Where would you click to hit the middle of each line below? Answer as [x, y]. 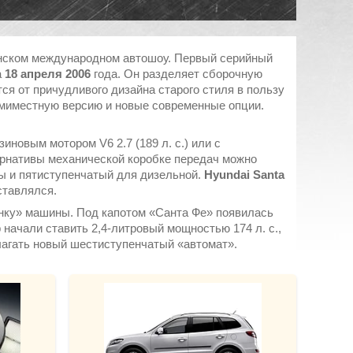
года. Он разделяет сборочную [176, 74]
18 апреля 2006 [48, 74]
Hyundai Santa [244, 175]
